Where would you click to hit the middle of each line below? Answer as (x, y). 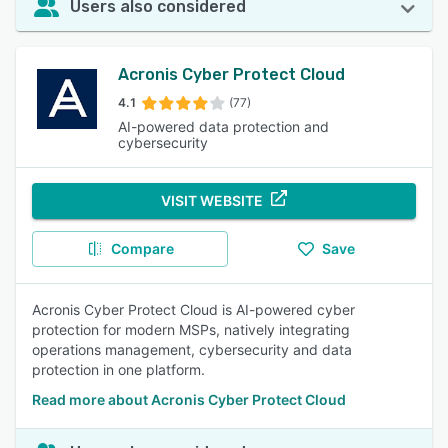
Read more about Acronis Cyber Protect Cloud (189, 399)
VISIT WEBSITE (212, 200)
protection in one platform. (118, 369)
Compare (142, 248)
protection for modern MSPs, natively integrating (191, 329)
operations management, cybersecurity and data (192, 349)
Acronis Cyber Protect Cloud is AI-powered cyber (193, 309)
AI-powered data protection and (224, 126)
